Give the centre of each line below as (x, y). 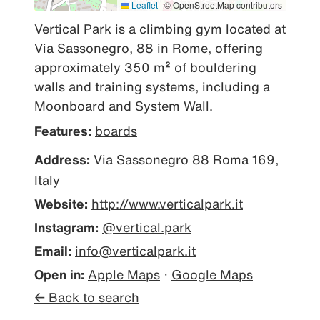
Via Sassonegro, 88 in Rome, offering (149, 48)
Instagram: (66, 227)
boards (116, 131)
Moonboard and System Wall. (124, 106)
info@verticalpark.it (135, 251)
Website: (61, 204)
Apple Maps (124, 274)
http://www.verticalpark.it (167, 204)
